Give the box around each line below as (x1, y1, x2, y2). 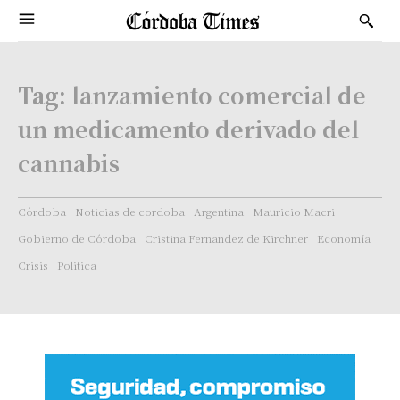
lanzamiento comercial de (71, 79, 366, 111)
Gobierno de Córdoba (18, 230, 136, 246)
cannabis (18, 146, 120, 179)
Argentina (194, 204, 244, 219)
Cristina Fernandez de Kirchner (145, 230, 308, 246)
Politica (57, 257, 96, 272)
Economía (317, 230, 371, 246)
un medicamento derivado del (18, 112, 359, 145)
